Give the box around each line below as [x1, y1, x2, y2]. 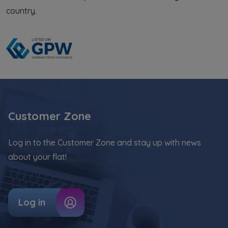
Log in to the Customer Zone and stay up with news [8, 137, 201, 148]
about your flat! [8, 152, 67, 162]
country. [6, 6, 37, 16]
